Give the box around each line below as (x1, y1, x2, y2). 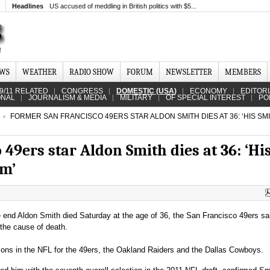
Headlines (12, 2, 43, 10)
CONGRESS (61, 87, 103, 95)
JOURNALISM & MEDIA (28, 93, 107, 102)
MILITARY (120, 93, 152, 102)
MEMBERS (225, 67, 261, 77)
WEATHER (22, 67, 57, 77)
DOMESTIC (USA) (116, 87, 177, 95)
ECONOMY (190, 87, 227, 95)
